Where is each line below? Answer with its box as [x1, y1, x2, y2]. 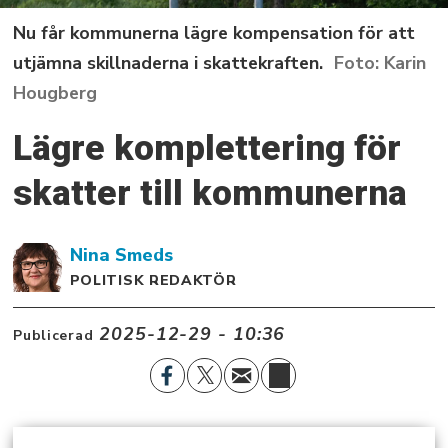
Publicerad [13, 325, 94, 345]
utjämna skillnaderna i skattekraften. [13, 51, 324, 76]
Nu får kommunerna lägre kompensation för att [13, 21, 416, 46]
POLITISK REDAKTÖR [69, 271, 237, 291]
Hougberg [13, 81, 98, 106]
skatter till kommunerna [13, 172, 408, 215]
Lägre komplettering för [13, 127, 402, 170]
